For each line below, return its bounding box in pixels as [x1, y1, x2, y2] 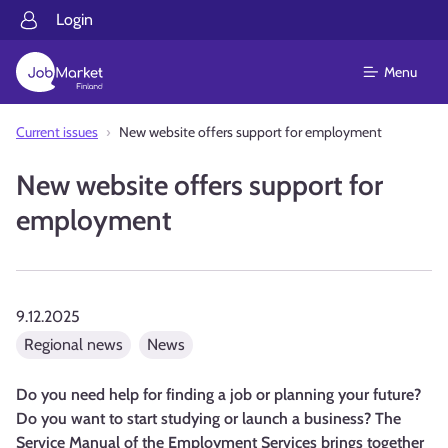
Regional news [24, 335, 123, 354]
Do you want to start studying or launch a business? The [16, 409, 401, 428]
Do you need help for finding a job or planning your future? [16, 385, 421, 404]
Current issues [16, 123, 98, 141]
